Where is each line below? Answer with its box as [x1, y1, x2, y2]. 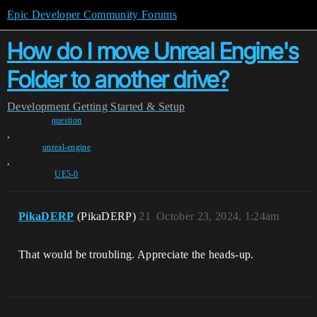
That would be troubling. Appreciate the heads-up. [18, 248, 254, 260]
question [51, 115, 82, 125]
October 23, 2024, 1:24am [156, 210, 279, 222]
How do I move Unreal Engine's [7, 38, 299, 65]
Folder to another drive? [7, 66, 229, 93]
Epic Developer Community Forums [7, 8, 177, 21]
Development [7, 100, 70, 113]
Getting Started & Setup [72, 100, 185, 113]
